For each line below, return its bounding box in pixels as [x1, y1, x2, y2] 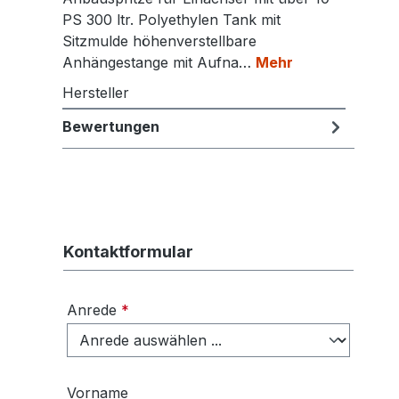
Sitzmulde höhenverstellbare [62, 32, 256, 51]
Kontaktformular [63, 242, 193, 262]
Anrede [67, 301, 121, 320]
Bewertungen [62, 118, 159, 136]
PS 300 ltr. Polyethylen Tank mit [62, 11, 281, 29]
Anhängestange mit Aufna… [62, 53, 256, 72]
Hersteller [62, 84, 129, 102]
